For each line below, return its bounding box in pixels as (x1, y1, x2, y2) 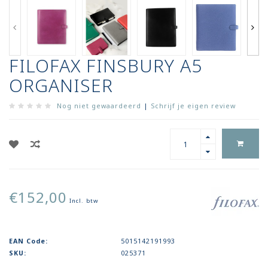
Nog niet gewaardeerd (57, 101, 141, 111)
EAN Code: (9, 236, 48, 246)
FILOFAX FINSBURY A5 (9, 53, 202, 78)
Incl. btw (69, 197, 99, 205)
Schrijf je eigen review (151, 101, 236, 111)
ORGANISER (9, 73, 113, 98)
